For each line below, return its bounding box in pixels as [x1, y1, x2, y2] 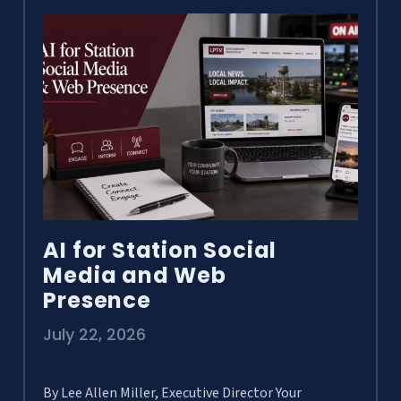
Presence [43, 286, 151, 316]
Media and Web [43, 260, 226, 291]
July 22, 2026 [43, 323, 147, 346]
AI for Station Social [43, 235, 277, 266]
